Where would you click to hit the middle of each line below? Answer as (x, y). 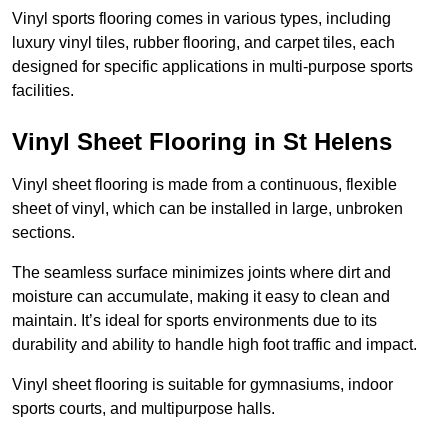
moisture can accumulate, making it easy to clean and (201, 297)
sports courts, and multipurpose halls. (143, 409)
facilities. (43, 91)
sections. (43, 233)
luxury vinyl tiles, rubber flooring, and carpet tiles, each (203, 43)
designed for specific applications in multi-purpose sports (212, 67)
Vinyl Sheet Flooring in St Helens (202, 142)
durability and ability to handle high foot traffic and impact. (214, 345)
